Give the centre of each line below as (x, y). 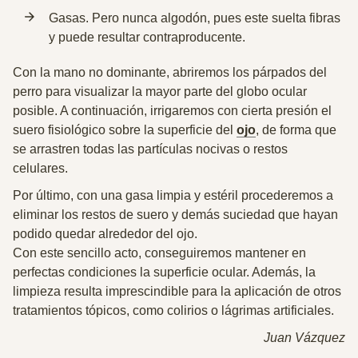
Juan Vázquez (304, 338)
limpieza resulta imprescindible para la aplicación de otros (177, 291)
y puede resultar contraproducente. (147, 37)
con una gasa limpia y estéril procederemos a (205, 195)
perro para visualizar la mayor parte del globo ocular (160, 91)
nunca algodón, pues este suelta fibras (231, 18)
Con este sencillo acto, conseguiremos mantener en (159, 253)
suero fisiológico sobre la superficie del (125, 130)
